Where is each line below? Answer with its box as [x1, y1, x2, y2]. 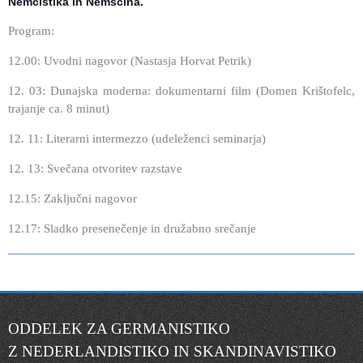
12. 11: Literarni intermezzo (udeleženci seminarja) [8, 131, 266, 145]
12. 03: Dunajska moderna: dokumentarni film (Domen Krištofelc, [8, 83, 355, 97]
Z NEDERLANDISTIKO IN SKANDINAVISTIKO [8, 342, 336, 360]
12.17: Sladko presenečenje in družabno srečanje [8, 221, 256, 235]
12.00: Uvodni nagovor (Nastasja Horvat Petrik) [8, 53, 251, 67]
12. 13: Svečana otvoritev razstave [8, 161, 182, 175]
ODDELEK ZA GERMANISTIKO [8, 319, 230, 337]
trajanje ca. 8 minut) [8, 101, 109, 115]
